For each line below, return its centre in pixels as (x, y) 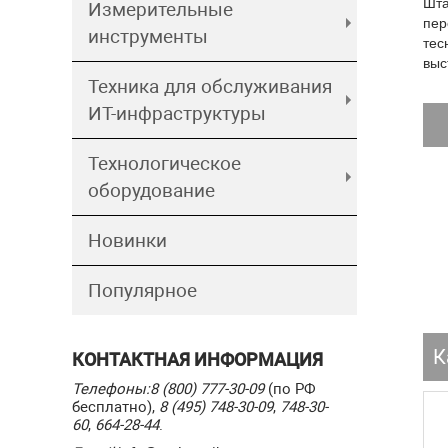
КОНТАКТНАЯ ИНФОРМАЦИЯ (197, 359)
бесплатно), (115, 407)
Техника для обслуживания (210, 86)
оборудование (151, 190)
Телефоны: (111, 389)
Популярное (142, 290)
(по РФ (290, 389)
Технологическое (164, 163)
